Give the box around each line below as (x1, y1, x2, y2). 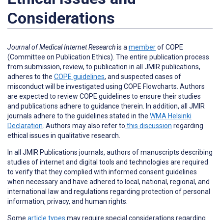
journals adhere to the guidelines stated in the (7, 111, 150, 120)
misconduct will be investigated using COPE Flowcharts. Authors (7, 82, 205, 90)
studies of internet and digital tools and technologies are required (7, 158, 208, 166)
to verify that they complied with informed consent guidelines (7, 167, 197, 176)
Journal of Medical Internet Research (7, 43, 115, 51)
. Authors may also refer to (43, 121, 125, 130)
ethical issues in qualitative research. (7, 131, 122, 139)
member (129, 43, 156, 51)
